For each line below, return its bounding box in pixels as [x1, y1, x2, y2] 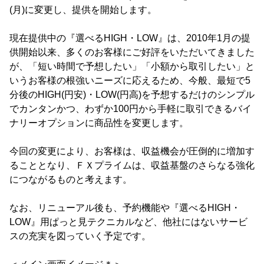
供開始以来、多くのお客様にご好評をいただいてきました [9, 47, 255, 57]
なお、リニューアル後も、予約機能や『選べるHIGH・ [9, 203, 240, 213]
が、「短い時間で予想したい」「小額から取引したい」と [9, 61, 255, 71]
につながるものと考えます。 [9, 174, 132, 184]
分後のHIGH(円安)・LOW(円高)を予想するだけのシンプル [9, 90, 255, 100]
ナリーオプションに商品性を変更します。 [9, 118, 189, 128]
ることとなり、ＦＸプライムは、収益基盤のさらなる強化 [9, 160, 255, 170]
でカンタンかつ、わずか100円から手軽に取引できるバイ [9, 104, 252, 114]
